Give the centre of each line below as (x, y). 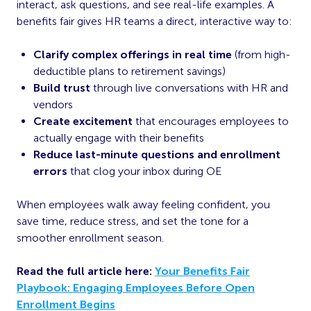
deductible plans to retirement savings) (129, 71)
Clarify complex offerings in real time (133, 54)
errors (50, 171)
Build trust (62, 87)
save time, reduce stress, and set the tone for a (133, 221)
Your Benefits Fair (202, 271)
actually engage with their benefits (119, 137)
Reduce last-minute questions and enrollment (157, 154)
